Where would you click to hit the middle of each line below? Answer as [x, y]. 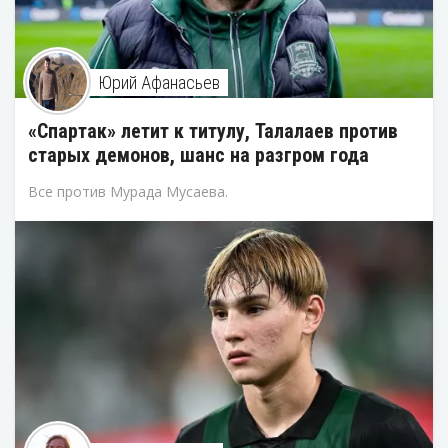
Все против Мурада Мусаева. [128, 192]
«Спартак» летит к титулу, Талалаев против [213, 131]
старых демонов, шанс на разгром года [198, 155]
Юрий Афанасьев [159, 83]
